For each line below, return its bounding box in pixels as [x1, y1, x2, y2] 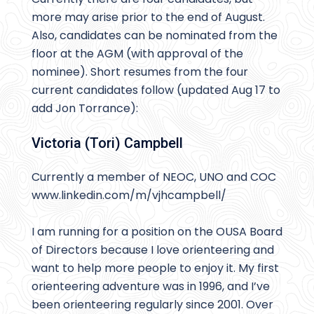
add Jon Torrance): [32, 100, 138, 117]
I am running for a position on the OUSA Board [32, 224, 282, 240]
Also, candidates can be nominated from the [32, 27, 278, 44]
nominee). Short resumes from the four [32, 64, 248, 81]
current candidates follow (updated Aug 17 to [32, 82, 280, 99]
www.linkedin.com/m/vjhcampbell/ [32, 187, 226, 204]
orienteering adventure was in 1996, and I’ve [32, 278, 270, 295]
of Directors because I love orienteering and [32, 242, 274, 259]
